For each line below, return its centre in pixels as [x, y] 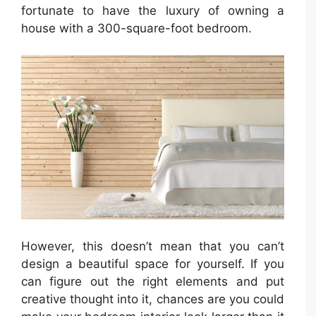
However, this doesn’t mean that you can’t [153, 246]
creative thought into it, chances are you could [153, 299]
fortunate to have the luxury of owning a [153, 10]
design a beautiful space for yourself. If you [153, 263]
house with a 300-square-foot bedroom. [136, 28]
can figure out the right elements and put [153, 281]
